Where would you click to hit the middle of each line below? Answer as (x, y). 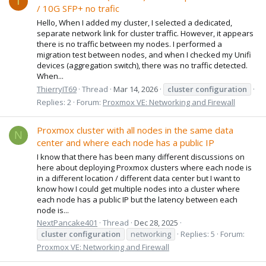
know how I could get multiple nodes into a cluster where (138, 189)
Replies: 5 (198, 234)
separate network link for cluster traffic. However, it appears (145, 33)
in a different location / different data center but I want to (139, 178)
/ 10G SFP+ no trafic (78, 9)
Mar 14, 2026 (136, 89)
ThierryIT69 (57, 89)
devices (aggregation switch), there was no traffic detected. (142, 65)
